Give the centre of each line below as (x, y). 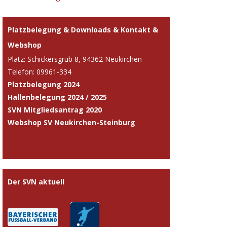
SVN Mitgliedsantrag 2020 (55, 109)
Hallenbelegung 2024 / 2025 (57, 97)
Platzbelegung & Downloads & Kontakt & (83, 29)
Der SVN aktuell (36, 181)
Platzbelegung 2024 (44, 84)
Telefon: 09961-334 (40, 71)
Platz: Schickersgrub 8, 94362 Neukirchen (75, 59)
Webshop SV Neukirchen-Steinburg (71, 122)
